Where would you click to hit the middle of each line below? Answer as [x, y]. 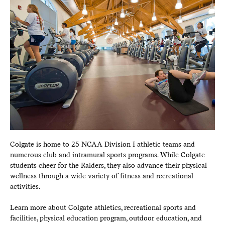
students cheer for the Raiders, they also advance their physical [108, 165]
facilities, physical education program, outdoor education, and [106, 218]
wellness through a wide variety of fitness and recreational [101, 176]
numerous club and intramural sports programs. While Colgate [107, 154]
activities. [25, 186]
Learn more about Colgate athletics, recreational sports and [103, 207]
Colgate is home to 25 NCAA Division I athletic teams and [102, 144]
